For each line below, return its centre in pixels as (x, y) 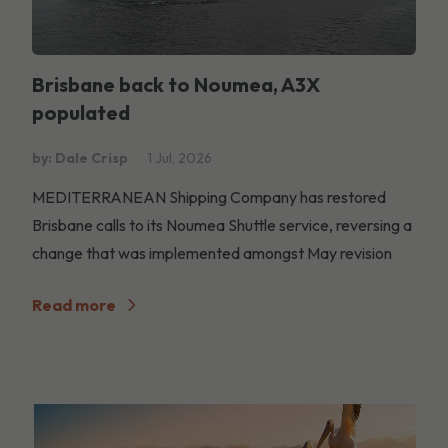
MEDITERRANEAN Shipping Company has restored (209, 196)
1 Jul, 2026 (179, 157)
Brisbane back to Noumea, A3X (176, 84)
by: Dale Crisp (80, 157)
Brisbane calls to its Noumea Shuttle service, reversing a (222, 224)
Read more (74, 304)
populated (81, 112)
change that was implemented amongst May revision (212, 252)
